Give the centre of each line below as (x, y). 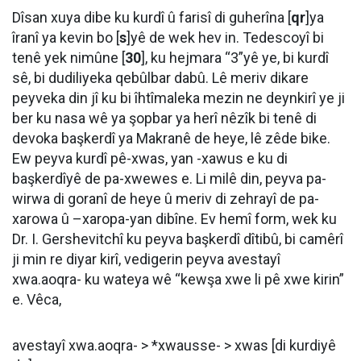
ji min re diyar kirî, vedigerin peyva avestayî (146, 259)
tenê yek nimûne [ (68, 58)
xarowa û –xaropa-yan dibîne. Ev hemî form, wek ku (174, 219)
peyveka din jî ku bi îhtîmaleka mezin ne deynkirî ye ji (178, 98)
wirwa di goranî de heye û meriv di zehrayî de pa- (166, 199)
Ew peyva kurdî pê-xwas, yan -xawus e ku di (150, 158)
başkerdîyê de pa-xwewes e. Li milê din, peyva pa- (169, 178)
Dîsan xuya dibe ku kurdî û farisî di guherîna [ (151, 17)
